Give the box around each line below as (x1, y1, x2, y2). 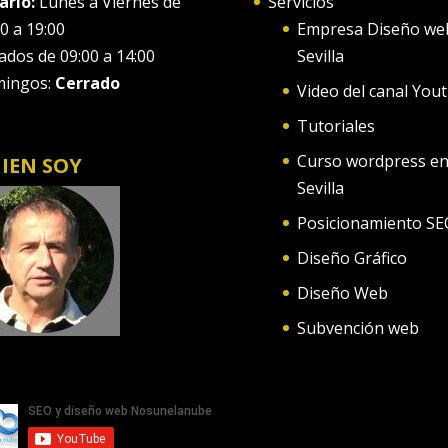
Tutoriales (296, 114, 375, 137)
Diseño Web (296, 281, 388, 304)
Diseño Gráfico (296, 246, 407, 269)
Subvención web (296, 316, 419, 339)
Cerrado (54, 71, 120, 94)
